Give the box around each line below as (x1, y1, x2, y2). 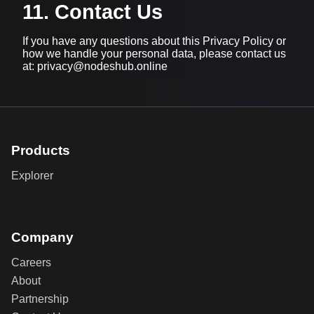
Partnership (11, 292, 69, 305)
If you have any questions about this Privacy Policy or (22, 34, 286, 47)
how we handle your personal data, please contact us (22, 47, 286, 60)
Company (11, 229, 74, 245)
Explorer (11, 170, 53, 182)
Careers (11, 256, 51, 268)
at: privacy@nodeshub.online (22, 60, 168, 72)
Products (11, 143, 70, 158)
